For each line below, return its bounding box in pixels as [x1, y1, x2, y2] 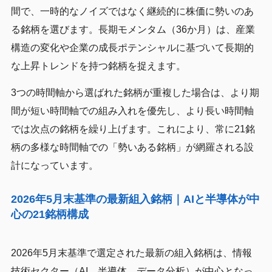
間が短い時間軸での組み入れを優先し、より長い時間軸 [10, 105, 254, 116]
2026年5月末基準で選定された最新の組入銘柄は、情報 [10, 247, 252, 258]
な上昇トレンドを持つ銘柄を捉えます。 [10, 60, 186, 71]
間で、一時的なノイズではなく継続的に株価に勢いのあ [10, 5, 254, 16]
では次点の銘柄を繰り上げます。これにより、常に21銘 [10, 123, 255, 134]
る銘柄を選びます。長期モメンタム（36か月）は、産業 [10, 24, 255, 35]
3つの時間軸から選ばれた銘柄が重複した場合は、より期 [10, 87, 259, 98]
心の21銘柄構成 [10, 208, 89, 220]
